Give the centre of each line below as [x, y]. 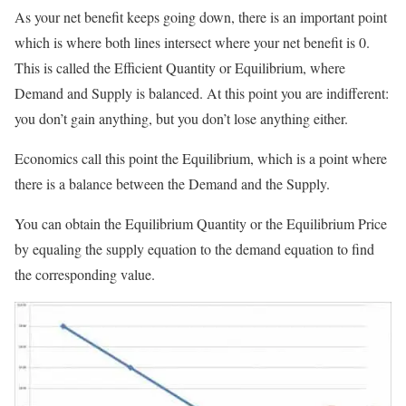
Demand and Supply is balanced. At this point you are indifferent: [202, 92]
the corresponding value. [85, 274]
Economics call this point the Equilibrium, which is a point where [201, 158]
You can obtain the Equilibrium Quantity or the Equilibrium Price [201, 223]
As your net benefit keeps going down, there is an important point [201, 16]
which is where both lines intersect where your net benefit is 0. [192, 42]
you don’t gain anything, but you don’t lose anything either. [181, 118]
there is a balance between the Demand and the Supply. [172, 183]
